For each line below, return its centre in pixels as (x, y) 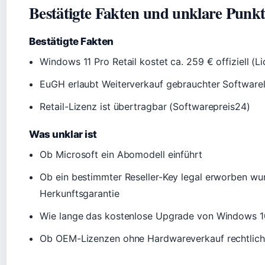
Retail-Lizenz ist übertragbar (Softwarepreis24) (145, 106)
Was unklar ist (63, 134)
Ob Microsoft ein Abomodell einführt (121, 154)
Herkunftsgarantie (80, 193)
